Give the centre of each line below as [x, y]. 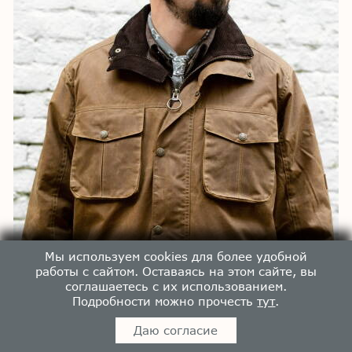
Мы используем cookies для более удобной [176, 256]
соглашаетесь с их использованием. [176, 286]
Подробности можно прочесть [165, 301]
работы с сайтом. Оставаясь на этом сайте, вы [176, 271]
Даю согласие [176, 330]
